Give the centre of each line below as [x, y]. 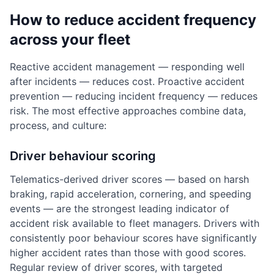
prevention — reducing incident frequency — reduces [134, 96]
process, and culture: [58, 125]
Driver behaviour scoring [83, 156]
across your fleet [70, 39]
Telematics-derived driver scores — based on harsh [129, 179]
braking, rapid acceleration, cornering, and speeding [131, 194]
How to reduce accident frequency [133, 20]
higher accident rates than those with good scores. [128, 253]
